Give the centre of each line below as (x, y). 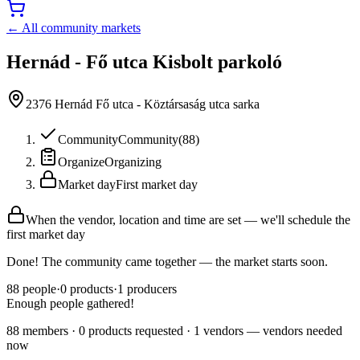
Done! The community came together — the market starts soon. (167, 261)
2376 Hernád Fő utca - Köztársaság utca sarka (143, 104)
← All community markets (74, 27)
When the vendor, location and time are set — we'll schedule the (188, 219)
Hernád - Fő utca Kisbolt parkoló (144, 61)
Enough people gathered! (70, 303)
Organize (81, 162)
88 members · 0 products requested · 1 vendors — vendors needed (174, 330)
